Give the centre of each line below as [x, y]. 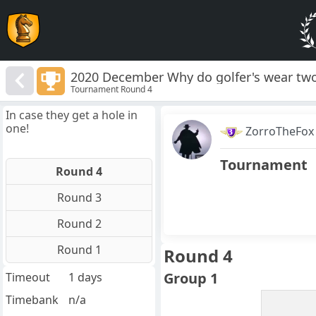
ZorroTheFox [280, 132]
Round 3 [79, 198]
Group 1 [191, 279]
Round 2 [79, 224]
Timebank [32, 300]
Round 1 [79, 250]
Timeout [28, 278]
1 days [85, 278]
